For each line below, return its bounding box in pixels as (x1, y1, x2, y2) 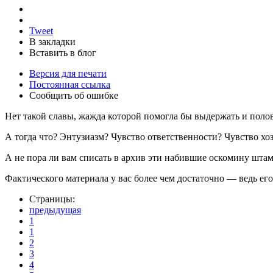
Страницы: (29, 193, 75, 204)
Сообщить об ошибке (29, 90, 118, 101)
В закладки (29, 36, 76, 47)
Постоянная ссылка (29, 79, 110, 90)
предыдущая (29, 204, 81, 215)
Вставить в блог (29, 47, 96, 58)
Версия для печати (29, 68, 107, 79)
